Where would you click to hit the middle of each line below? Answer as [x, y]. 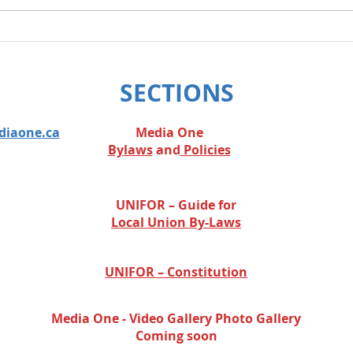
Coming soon [176, 336]
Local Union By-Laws [176, 223]
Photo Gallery [258, 319]
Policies [205, 150]
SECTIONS [176, 93]
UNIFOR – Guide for [176, 205]
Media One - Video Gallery [133, 319]
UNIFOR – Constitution [176, 272]
